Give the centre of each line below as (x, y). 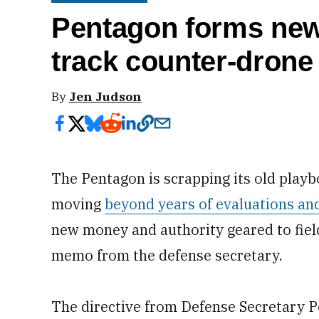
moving (78, 204)
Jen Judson (105, 96)
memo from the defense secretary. (167, 255)
